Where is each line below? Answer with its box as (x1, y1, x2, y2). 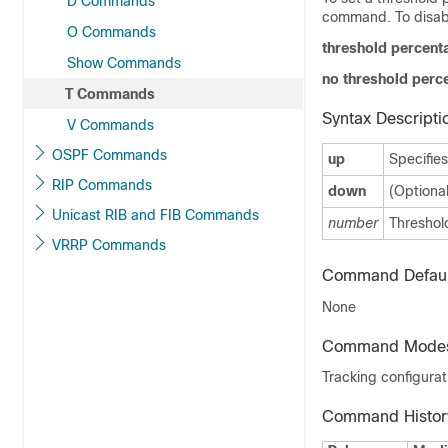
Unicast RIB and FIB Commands (52, 207, 259, 223)
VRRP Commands (52, 237, 166, 253)
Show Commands (67, 55, 181, 71)
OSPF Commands (52, 147, 167, 163)
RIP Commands (52, 177, 152, 193)
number (328, 215, 378, 231)
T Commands (65, 86, 155, 102)
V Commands (67, 117, 154, 133)
